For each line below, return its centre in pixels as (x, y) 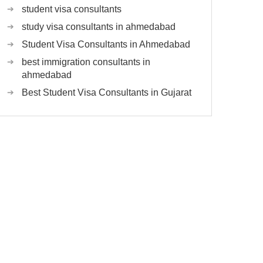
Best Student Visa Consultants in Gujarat (107, 93)
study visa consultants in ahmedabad (99, 27)
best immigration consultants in (86, 62)
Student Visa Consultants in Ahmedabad (106, 45)
